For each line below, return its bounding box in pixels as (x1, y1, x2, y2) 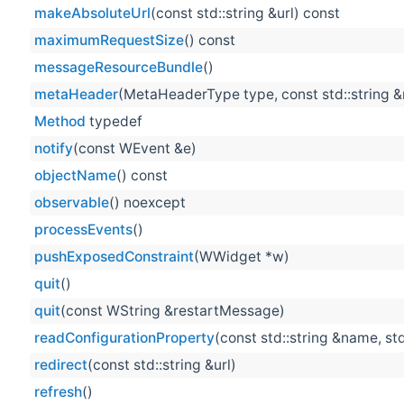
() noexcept (109, 194, 186, 212)
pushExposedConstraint (34, 248, 194, 266)
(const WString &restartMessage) (60, 302, 285, 320)
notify (34, 140, 73, 158)
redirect (34, 356, 87, 374)
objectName (34, 167, 116, 185)
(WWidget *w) (194, 248, 289, 266)
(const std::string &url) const (151, 5, 340, 23)
